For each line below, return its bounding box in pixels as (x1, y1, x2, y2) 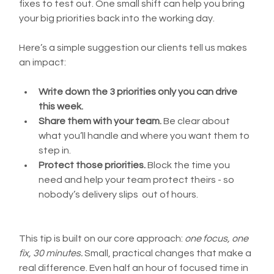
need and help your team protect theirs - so (39, 174, 237, 185)
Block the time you (146, 160, 232, 170)
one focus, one (185, 233, 251, 243)
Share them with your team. (39, 116, 162, 126)
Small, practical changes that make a (83, 248, 254, 258)
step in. (39, 145, 72, 155)
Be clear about (161, 116, 232, 126)
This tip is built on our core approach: (19, 233, 185, 243)
